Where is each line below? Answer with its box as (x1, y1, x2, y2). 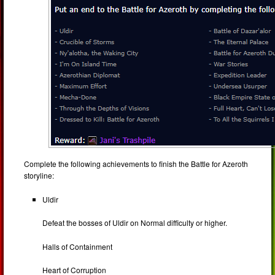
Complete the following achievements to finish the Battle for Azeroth (24, 158, 249, 169)
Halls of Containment (42, 241, 113, 252)
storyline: (24, 170, 55, 181)
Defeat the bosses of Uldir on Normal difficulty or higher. (42, 217, 228, 228)
